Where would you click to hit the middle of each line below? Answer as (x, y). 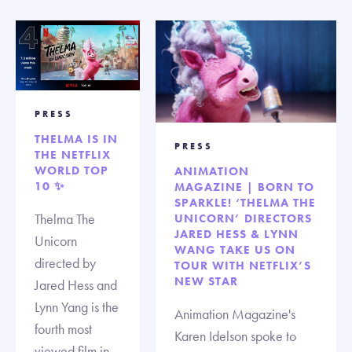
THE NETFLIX (73, 155)
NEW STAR (206, 281)
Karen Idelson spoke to (235, 335)
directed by (65, 263)
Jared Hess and (76, 285)
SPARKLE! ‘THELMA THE (245, 202)
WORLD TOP (71, 171)
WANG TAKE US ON (235, 249)
